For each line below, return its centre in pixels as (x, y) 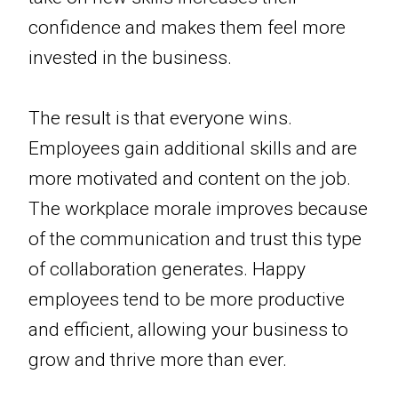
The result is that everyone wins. (160, 119)
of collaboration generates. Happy (167, 270)
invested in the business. (130, 58)
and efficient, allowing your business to (188, 330)
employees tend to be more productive (187, 300)
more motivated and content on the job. (190, 179)
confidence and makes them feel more (187, 28)
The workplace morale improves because (198, 209)
